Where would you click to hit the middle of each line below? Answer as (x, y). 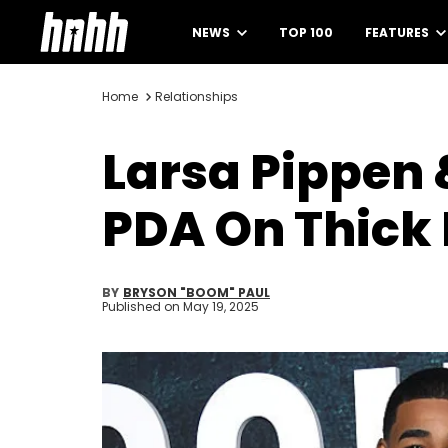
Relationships (196, 96)
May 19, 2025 (221, 306)
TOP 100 (306, 32)
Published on (142, 306)
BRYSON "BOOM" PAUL (196, 292)
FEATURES (398, 32)
